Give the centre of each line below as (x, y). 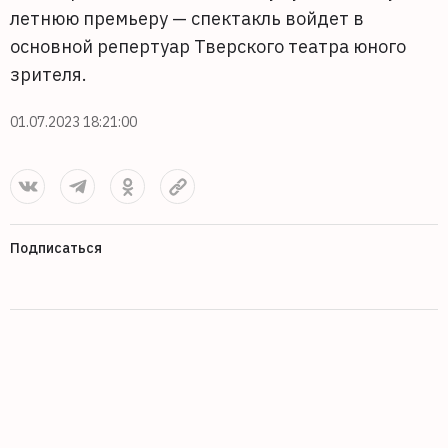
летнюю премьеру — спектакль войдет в (187, 18)
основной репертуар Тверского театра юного (208, 46)
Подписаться (56, 248)
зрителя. (48, 74)
